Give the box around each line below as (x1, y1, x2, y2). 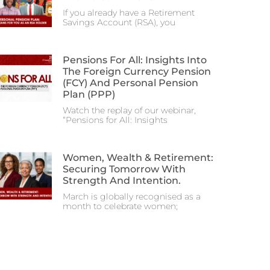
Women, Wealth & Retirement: (63, 152, 213, 164)
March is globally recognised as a (63, 191, 201, 202)
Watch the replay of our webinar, (63, 105, 196, 116)
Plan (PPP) (63, 89, 115, 101)
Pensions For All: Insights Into (63, 54, 207, 66)
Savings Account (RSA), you (63, 17, 175, 28)
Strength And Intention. (63, 175, 181, 187)
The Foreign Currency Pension (63, 66, 211, 78)
